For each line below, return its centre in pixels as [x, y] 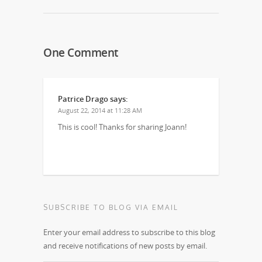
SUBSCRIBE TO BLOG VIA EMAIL [111, 207]
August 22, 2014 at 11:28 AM [100, 110]
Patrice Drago [83, 99]
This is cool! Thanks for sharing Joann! [122, 127]
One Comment [81, 52]
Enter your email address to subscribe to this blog [129, 232]
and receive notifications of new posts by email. [125, 245]
